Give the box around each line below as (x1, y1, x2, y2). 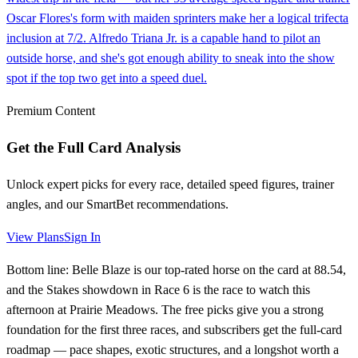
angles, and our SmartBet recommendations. (6, 197, 229, 211)
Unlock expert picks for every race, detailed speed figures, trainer (6, 177, 334, 191)
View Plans (6, 229, 64, 244)
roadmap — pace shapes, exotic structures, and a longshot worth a (6, 342, 339, 356)
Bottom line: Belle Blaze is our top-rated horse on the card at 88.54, (6, 262, 346, 276)
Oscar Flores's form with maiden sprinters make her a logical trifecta (6, 11, 348, 26)
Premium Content (6, 104, 95, 118)
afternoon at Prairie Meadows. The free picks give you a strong (6, 302, 324, 316)
